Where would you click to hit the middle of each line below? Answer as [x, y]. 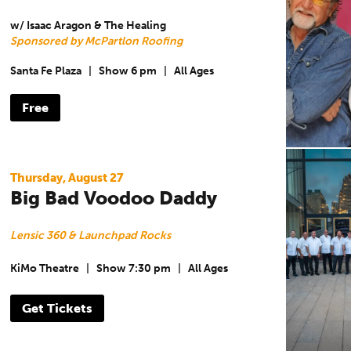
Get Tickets [57, 308]
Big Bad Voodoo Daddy [113, 197]
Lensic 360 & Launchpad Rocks [90, 235]
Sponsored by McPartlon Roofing [96, 41]
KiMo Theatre [44, 269]
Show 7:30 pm [133, 269]
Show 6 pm [127, 71]
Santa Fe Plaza [45, 71]
